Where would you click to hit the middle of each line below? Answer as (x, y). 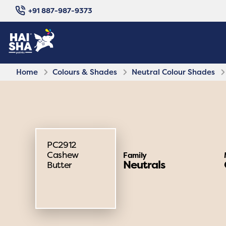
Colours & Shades (85, 72)
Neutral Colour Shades (173, 72)
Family (135, 155)
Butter (59, 165)
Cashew (63, 155)
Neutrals (144, 164)
